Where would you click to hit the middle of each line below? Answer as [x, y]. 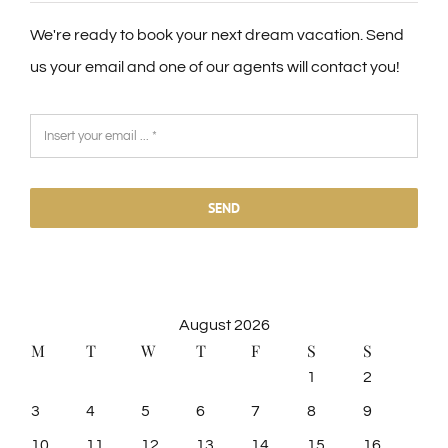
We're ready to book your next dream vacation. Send [217, 34]
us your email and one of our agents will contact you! [215, 66]
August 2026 [224, 324]
